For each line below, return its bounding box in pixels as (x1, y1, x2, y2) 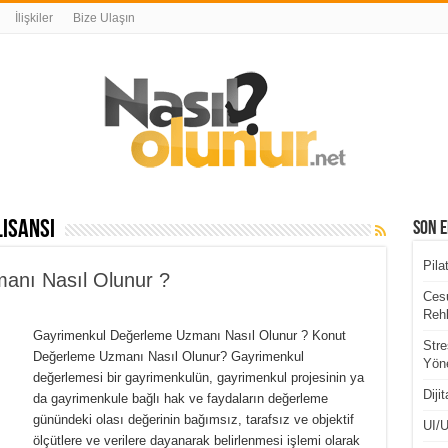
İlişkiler (14, 11, 53, 25)
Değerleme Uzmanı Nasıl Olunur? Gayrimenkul (32, 349, 304, 364)
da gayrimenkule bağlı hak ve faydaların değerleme (32, 391, 328, 406)
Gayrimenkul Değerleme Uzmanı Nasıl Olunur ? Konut (32, 328, 346, 343)
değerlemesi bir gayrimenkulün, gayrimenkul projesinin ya (32, 370, 364, 385)
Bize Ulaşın (72, 11, 135, 25)
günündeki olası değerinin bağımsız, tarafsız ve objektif (32, 412, 354, 427)
